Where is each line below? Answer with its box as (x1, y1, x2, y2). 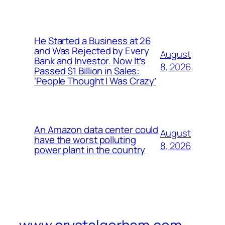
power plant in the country (34, 143, 146, 157)
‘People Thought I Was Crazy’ (34, 74, 157, 88)
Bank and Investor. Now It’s (34, 54, 146, 68)
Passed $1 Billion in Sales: (34, 64, 140, 78)
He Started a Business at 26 (34, 34, 151, 48)
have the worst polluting (34, 133, 136, 147)
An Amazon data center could (34, 123, 159, 137)
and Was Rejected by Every (34, 44, 149, 58)
